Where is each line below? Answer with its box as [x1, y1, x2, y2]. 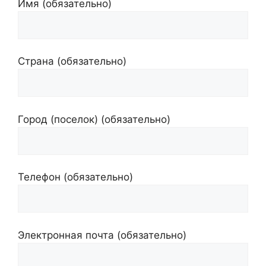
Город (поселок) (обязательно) [18, 113, 170, 125]
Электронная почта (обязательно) [18, 229, 186, 241]
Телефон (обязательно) [18, 171, 133, 183]
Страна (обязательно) [18, 55, 126, 68]
